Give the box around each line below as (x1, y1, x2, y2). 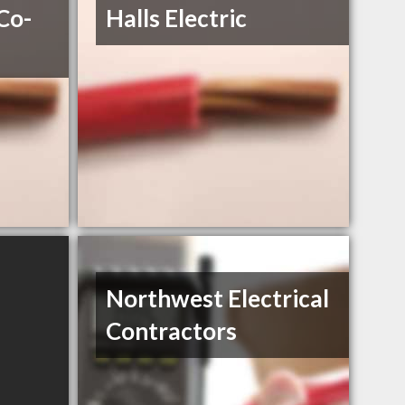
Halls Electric (106, 4, 248, 33)
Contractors (106, 316, 238, 346)
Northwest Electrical (106, 284, 330, 314)
